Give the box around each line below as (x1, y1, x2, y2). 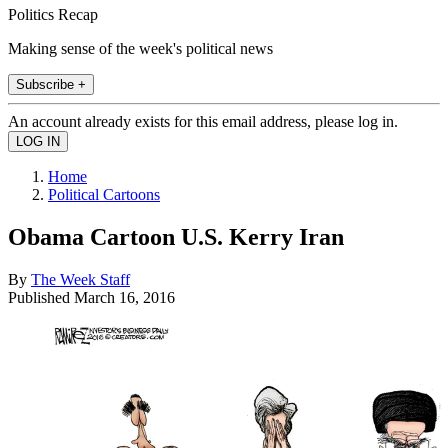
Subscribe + (16, 76, 86, 92)
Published (8, 288, 74, 306)
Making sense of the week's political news (8, 39, 273, 57)
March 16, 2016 (74, 288, 175, 306)
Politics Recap (8, 5, 98, 23)
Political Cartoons (48, 185, 160, 203)
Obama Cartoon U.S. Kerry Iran (8, 223, 344, 250)
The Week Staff (31, 270, 130, 288)
